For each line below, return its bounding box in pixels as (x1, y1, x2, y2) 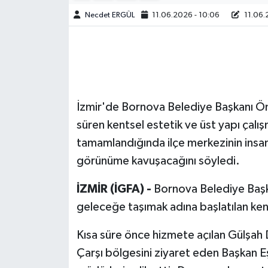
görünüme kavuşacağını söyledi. (76, 154, 240, 167)
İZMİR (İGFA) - (76, 182, 154, 195)
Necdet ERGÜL (84, 11, 135, 19)
